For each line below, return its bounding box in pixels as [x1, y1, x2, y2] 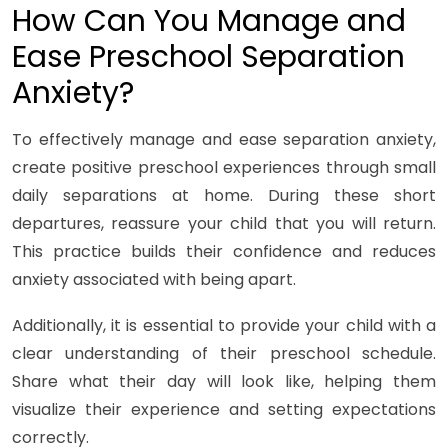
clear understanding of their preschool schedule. [12, 342, 436, 366]
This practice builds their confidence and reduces [12, 240, 436, 264]
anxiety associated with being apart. [12, 268, 296, 292]
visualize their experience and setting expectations [12, 398, 436, 422]
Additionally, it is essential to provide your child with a [12, 314, 436, 338]
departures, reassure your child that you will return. [12, 212, 436, 236]
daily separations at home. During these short [12, 184, 436, 208]
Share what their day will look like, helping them [12, 370, 436, 394]
